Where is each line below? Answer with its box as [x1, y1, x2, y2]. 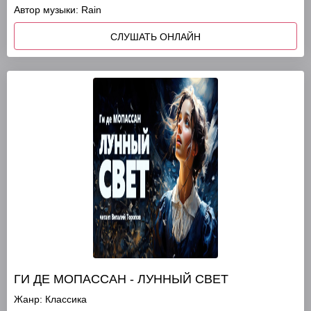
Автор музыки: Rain [14, 4, 101, 15]
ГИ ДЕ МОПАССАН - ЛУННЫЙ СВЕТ [14, 272, 228, 286]
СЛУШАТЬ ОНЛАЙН [110, 31, 201, 42]
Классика [45, 294, 87, 305]
